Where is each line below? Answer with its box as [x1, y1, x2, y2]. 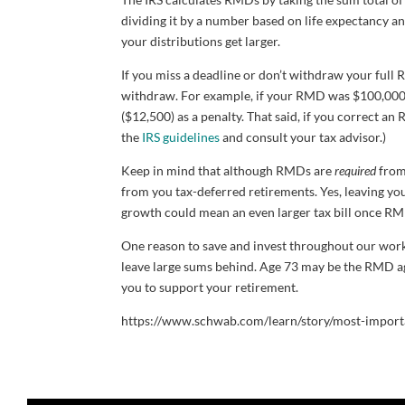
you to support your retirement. [121, 279, 299, 295]
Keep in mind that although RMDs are [121, 163, 335, 178]
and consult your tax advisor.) [220, 129, 387, 145]
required [334, 163, 377, 178]
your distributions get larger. [121, 33, 281, 49]
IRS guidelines [142, 129, 221, 145]
